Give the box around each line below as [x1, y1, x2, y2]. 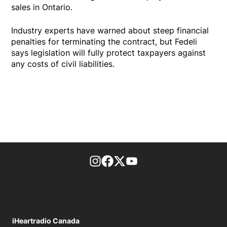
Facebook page [113, 155, 173, 166]
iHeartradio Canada [12, 216, 80, 225]
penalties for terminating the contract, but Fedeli [11, 36, 198, 47]
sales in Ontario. [11, 2, 73, 12]
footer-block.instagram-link [101, 155, 206, 166]
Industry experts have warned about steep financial [11, 25, 209, 35]
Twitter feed [126, 155, 172, 166]
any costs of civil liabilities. [11, 58, 115, 69]
